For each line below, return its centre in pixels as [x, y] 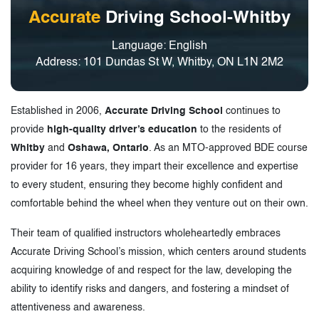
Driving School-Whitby [198, 18]
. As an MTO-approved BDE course [228, 148]
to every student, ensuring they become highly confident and [147, 185]
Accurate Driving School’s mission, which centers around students [158, 252]
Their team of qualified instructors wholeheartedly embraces [146, 233]
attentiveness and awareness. [78, 307]
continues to [252, 111]
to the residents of [239, 129]
